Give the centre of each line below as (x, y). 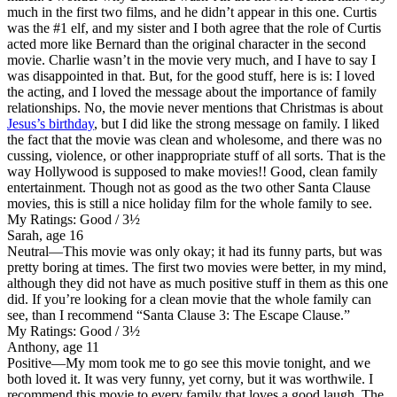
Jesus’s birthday (51, 123)
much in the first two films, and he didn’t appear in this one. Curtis (192, 12)
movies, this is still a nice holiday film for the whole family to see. (190, 203)
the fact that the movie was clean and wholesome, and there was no (195, 139)
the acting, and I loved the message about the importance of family (192, 91)
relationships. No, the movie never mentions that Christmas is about (195, 107)
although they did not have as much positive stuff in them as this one (198, 283)
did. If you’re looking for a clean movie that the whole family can (189, 299)
